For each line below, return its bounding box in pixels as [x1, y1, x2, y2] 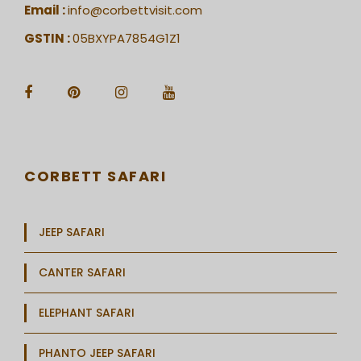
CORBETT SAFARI [24, 165, 166, 186]
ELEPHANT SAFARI [39, 304, 135, 321]
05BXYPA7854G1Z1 [73, 29, 180, 47]
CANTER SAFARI [39, 263, 126, 280]
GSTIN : [24, 29, 73, 47]
